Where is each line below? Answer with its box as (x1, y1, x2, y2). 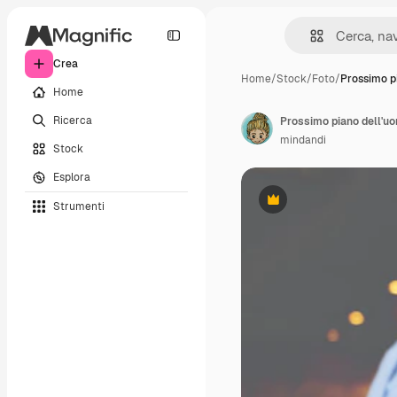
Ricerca (53, 113, 92, 128)
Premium (271, 198, 318, 214)
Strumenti (53, 198, 105, 214)
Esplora (53, 169, 90, 184)
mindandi (280, 133, 326, 147)
